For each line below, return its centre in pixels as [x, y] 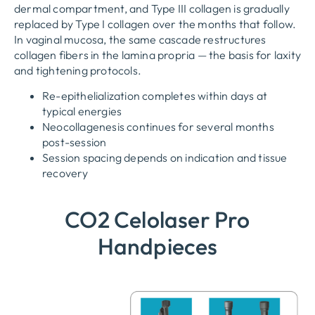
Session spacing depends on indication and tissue [165, 157]
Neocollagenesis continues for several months [158, 126]
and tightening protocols [76, 70]
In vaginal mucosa [59, 39]
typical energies [82, 111]
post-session [75, 142]
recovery [65, 173]
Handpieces [157, 246]
